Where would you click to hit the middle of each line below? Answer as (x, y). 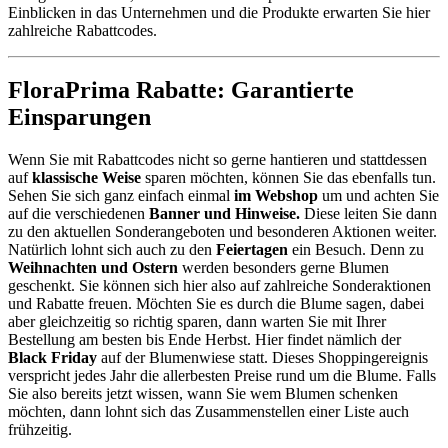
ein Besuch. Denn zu (356, 250)
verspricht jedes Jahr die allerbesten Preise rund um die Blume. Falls (222, 376)
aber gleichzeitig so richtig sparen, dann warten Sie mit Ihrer (197, 322)
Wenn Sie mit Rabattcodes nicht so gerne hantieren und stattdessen (217, 160)
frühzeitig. (40, 430)
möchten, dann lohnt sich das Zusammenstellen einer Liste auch (208, 412)
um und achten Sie (378, 196)
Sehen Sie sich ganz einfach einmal (121, 196)
